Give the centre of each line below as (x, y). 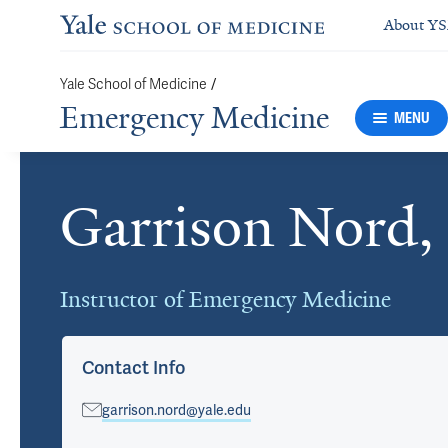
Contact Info (133, 367)
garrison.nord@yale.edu (176, 410)
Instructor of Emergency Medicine (225, 299)
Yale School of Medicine (133, 84)
